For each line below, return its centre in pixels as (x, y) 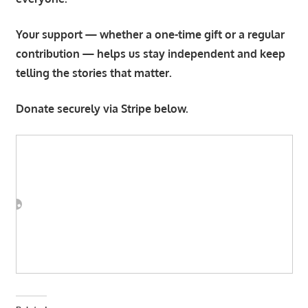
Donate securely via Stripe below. (102, 108)
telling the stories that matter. (93, 73)
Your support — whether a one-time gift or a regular (150, 34)
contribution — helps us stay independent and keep (150, 53)
